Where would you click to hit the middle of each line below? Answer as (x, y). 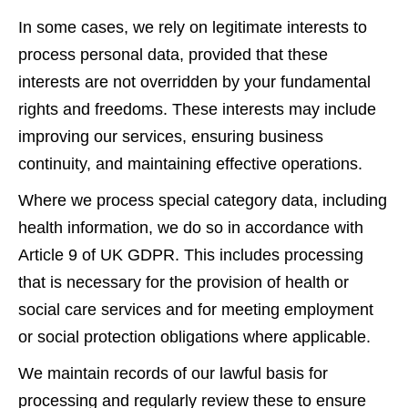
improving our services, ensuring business (171, 136)
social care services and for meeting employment (196, 309)
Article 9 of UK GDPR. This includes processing (191, 255)
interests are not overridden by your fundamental (194, 82)
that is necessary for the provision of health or (184, 282)
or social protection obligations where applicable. (194, 337)
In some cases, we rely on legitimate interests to (193, 27)
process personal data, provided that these (173, 54)
